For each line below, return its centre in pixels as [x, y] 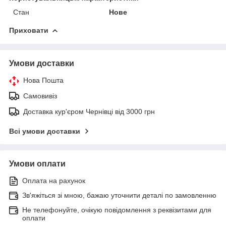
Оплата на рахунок [54, 180]
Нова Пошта [43, 80]
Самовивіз [40, 96]
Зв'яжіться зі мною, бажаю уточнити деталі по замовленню [119, 195]
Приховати [29, 30]
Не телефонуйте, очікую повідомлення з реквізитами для [117, 210]
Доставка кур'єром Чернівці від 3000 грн [89, 111]
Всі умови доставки [45, 131]
